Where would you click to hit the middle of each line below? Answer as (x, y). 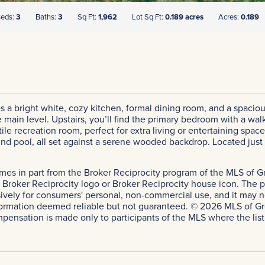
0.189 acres (184, 17)
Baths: (47, 17)
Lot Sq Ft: (148, 17)
